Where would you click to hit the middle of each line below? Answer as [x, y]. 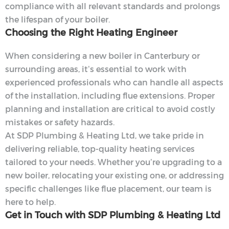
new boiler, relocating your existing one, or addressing [114, 175]
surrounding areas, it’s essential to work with [96, 69]
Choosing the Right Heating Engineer [91, 32]
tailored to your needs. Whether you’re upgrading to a [113, 162]
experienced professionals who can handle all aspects [114, 82]
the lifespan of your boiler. [58, 19]
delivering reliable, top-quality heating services [100, 149]
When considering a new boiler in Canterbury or [102, 56]
